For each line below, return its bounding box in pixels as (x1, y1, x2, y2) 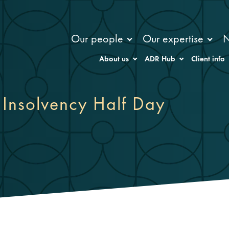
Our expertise (143, 31, 204, 46)
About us (99, 54, 129, 64)
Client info (191, 54, 225, 64)
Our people (71, 31, 124, 46)
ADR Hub (145, 54, 176, 64)
